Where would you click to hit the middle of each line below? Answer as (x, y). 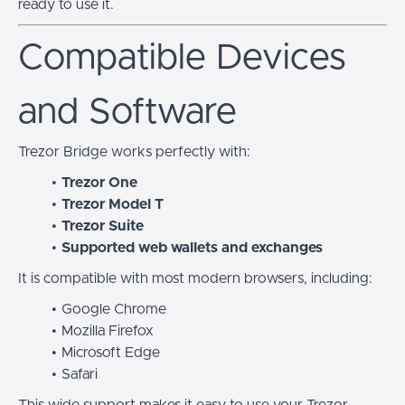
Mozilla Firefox (107, 330)
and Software (127, 112)
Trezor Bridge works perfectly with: (134, 151)
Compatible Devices (182, 57)
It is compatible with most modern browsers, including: (195, 278)
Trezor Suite (102, 226)
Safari (79, 374)
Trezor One (99, 182)
